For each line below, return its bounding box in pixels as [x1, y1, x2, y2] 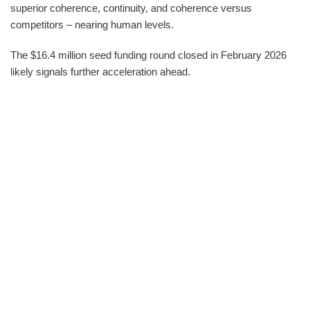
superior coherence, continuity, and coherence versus [10, 1, 252, 14]
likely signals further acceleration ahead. [10, 65, 190, 77]
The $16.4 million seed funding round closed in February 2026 [10, 48, 286, 61]
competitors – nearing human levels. [10, 18, 174, 30]
